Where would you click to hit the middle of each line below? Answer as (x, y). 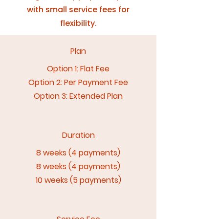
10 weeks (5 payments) (78, 180)
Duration (78, 135)
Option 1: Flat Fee (78, 69)
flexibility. (78, 23)
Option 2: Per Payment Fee (78, 82)
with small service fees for (78, 10)
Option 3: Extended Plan (78, 96)
